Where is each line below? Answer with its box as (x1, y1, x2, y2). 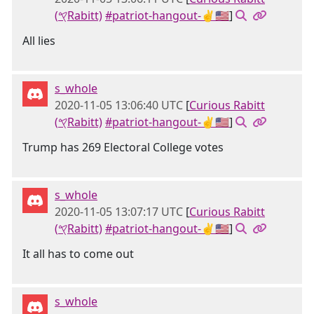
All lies (22, 33, 55, 48)
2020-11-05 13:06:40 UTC (55, 97, 183, 113)
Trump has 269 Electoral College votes (22, 139, 224, 155)
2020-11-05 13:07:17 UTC (55, 204, 183, 219)
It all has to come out (22, 246, 134, 261)
